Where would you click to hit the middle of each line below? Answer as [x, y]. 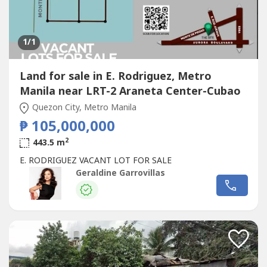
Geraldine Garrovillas [120, 173]
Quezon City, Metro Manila [83, 108]
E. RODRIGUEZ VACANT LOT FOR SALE [95, 161]
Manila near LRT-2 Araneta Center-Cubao [130, 92]
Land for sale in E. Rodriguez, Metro [115, 77]
